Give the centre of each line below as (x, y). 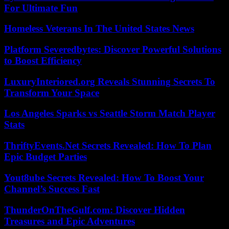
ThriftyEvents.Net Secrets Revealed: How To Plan (108, 146)
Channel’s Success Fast (52, 189)
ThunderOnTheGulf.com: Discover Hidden (95, 210)
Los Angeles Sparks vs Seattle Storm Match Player (110, 113)
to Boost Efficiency (43, 60)
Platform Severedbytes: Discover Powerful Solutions (113, 49)
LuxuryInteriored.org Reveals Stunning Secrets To (110, 81)
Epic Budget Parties (45, 157)
